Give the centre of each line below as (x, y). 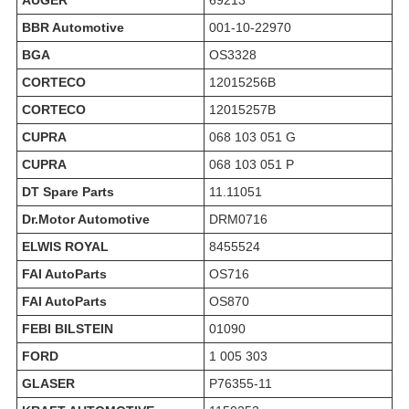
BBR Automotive (73, 28)
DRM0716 (238, 220)
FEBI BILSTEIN (68, 329)
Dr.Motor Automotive (86, 220)
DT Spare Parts (68, 192)
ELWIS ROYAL (65, 247)
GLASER (48, 384)
